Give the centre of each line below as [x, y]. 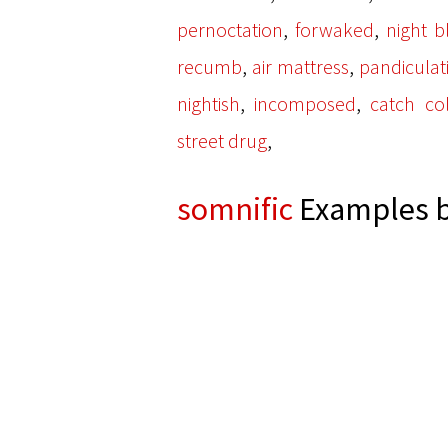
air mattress [300, 66]
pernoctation [230, 29]
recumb [209, 66]
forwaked [334, 29]
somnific [235, 209]
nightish [208, 103]
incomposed [305, 103]
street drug [222, 140]
